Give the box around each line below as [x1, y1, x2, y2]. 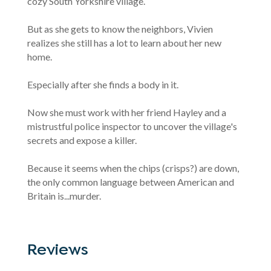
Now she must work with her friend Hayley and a [27, 106, 226, 118]
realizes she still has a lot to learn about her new [27, 36, 221, 48]
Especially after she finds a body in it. [27, 78, 178, 90]
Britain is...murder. [27, 189, 101, 201]
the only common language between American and [27, 175, 234, 188]
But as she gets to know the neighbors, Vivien [27, 22, 213, 34]
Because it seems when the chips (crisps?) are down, [27, 162, 239, 174]
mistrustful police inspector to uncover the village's [27, 120, 237, 132]
